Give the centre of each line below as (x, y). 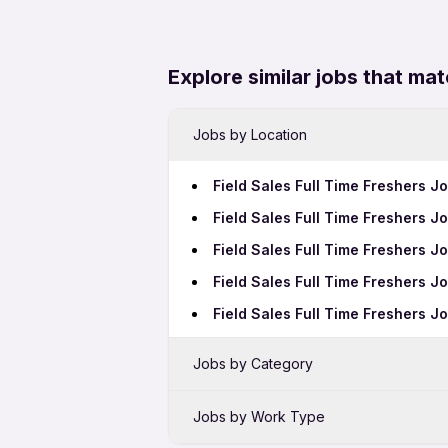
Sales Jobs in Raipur (286, 414)
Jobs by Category (253, 363)
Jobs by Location (250, 134)
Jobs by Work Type (259, 416)
